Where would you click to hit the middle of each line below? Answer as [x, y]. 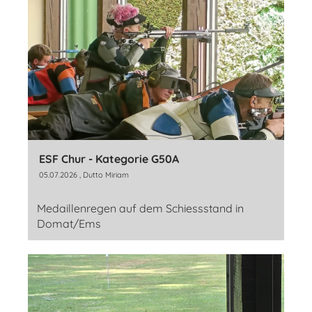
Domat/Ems [69, 223]
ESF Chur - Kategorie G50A [109, 158]
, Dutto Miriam [103, 174]
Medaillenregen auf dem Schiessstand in [140, 208]
